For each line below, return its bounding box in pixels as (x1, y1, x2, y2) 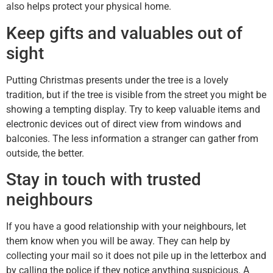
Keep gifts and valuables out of (6, 23, 243, 43)
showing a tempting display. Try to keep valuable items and (6, 103, 260, 115)
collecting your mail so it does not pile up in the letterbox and (6, 250, 266, 262)
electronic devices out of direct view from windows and (6, 118, 241, 130)
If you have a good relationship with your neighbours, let (6, 221, 246, 233)
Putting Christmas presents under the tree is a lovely (6, 74, 229, 86)
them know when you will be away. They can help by (6, 235, 230, 247)
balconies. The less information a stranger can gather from (6, 132, 258, 144)
